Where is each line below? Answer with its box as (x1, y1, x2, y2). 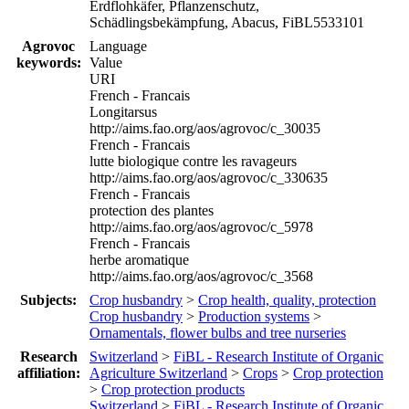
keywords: (16, 54, 81, 70)
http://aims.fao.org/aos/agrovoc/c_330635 (89, 169, 328, 185)
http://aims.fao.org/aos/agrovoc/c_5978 (89, 218, 313, 235)
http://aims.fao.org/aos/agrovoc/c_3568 (89, 267, 313, 284)
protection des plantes (89, 202, 214, 218)
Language (89, 37, 147, 54)
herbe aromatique (89, 251, 189, 267)
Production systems (198, 308, 309, 324)
